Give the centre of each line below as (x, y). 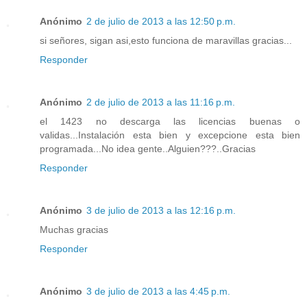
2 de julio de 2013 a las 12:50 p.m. (161, 21)
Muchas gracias (74, 229)
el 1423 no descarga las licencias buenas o (170, 121)
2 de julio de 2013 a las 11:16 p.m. (161, 102)
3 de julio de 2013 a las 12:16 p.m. (161, 210)
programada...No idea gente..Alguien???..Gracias (148, 148)
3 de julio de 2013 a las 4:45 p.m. (158, 291)
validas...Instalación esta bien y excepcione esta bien (170, 135)
